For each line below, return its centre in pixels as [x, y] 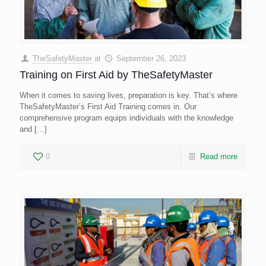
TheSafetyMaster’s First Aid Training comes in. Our [108, 106]
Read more [219, 156]
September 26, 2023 [151, 58]
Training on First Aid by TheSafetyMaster [116, 75]
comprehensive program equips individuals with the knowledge [126, 118]
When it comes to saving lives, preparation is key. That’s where [129, 95]
